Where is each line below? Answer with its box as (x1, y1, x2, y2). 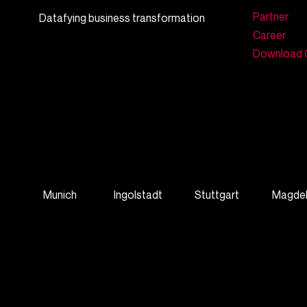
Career (253, 28, 286, 42)
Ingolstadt (113, 188, 162, 201)
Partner (253, 10, 289, 23)
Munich (43, 188, 77, 201)
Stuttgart (195, 188, 240, 201)
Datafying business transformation (39, 11, 205, 25)
